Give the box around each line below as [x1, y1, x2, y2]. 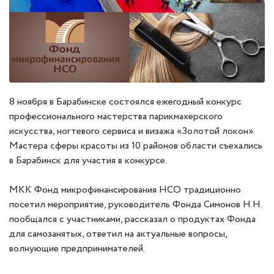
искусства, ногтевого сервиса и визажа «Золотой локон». [9, 124, 254, 138]
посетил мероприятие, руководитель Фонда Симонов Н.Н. [9, 197, 262, 212]
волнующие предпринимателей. [9, 241, 145, 256]
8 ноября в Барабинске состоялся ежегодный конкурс [9, 94, 242, 109]
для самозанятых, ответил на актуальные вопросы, [9, 226, 227, 241]
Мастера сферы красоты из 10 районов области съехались [9, 138, 262, 153]
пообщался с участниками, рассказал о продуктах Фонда [9, 212, 256, 226]
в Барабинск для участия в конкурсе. [9, 153, 167, 168]
